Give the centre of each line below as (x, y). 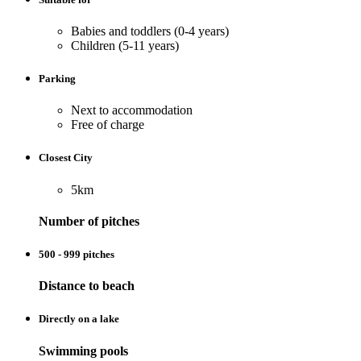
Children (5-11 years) (125, 45)
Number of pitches (89, 221)
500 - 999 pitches (77, 255)
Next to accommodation (132, 110)
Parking (57, 79)
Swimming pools (83, 351)
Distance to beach (87, 286)
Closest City (66, 158)
